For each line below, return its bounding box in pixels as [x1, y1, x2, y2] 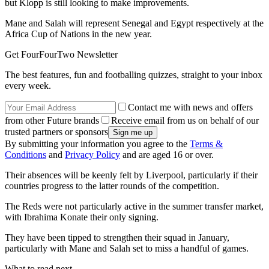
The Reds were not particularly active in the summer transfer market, [5, 201, 264, 212]
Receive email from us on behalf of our [111, 115, 259, 126]
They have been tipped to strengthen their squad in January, [5, 232, 229, 243]
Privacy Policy [65, 150, 120, 160]
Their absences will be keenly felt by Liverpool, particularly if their [5, 170, 258, 181]
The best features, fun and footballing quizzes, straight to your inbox [5, 70, 262, 80]
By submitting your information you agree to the [5, 139, 190, 150]
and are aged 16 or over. [120, 150, 214, 160]
